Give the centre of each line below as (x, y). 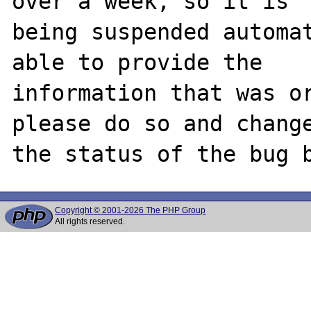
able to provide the (137, 62)
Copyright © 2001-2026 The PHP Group (131, 210)
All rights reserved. (90, 221)
